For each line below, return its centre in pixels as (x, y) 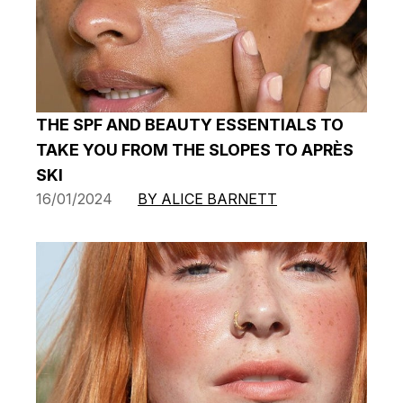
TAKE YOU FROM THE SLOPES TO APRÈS (195, 149)
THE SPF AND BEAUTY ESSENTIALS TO (190, 124)
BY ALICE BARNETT (207, 198)
